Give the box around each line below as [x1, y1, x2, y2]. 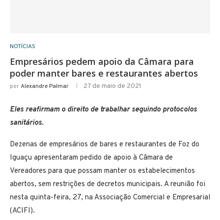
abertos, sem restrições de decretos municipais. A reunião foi [10, 179, 205, 189]
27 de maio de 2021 [83, 82, 141, 90]
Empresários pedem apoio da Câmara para [10, 55, 194, 67]
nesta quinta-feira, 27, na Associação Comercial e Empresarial [10, 192, 210, 202]
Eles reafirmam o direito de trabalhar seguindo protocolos [10, 105, 197, 114]
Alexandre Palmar [21, 82, 69, 90]
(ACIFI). [10, 206, 35, 216]
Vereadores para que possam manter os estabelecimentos [10, 166, 195, 176]
